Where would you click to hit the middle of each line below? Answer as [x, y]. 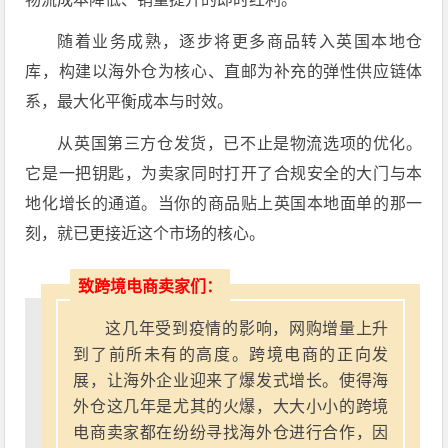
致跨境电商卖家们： [150, 286]
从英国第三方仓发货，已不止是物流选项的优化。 [240, 143]
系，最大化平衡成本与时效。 [129, 101]
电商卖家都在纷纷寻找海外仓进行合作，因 [231, 432]
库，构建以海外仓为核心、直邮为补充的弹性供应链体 [224, 71]
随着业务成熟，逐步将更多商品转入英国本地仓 [240, 41]
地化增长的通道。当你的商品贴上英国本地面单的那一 [224, 203]
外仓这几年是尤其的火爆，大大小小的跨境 [231, 406]
